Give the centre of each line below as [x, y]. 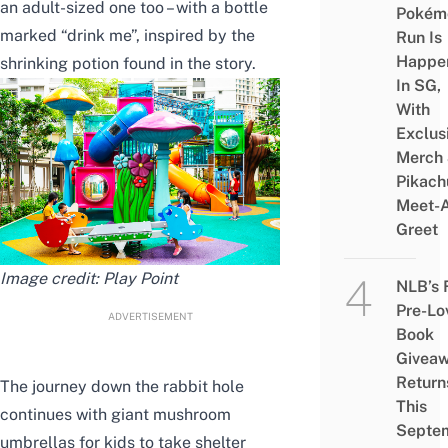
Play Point [140, 278]
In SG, [418, 86]
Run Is [418, 38]
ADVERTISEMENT [150, 316]
